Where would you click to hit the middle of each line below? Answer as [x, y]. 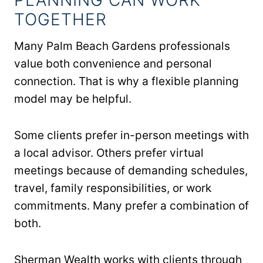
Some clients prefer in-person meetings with [131, 135]
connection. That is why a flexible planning [127, 81]
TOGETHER [60, 19]
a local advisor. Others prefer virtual [109, 153]
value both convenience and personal [113, 63]
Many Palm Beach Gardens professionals [122, 46]
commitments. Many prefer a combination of [131, 205]
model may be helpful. [73, 99]
